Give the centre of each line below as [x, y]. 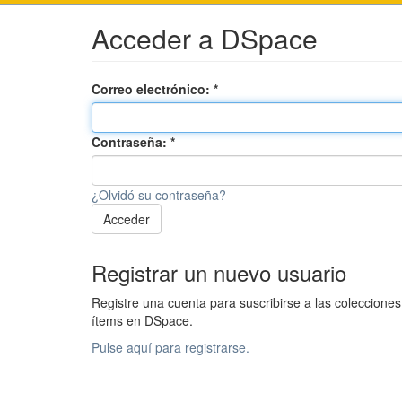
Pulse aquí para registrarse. [170, 348]
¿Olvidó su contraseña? [159, 195]
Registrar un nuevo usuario [219, 273]
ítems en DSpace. [142, 321]
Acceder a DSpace [205, 39]
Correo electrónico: [153, 89]
